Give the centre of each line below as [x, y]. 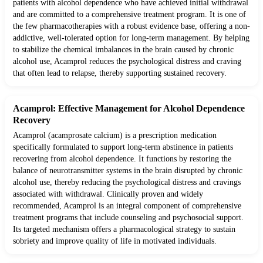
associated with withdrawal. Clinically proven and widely [108, 194]
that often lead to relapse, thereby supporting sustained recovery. [120, 73]
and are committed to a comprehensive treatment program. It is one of [129, 15]
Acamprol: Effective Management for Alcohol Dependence [129, 109]
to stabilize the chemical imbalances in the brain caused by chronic [123, 50]
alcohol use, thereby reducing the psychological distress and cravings [127, 183]
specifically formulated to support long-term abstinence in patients [123, 147]
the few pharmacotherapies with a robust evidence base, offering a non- [131, 26]
